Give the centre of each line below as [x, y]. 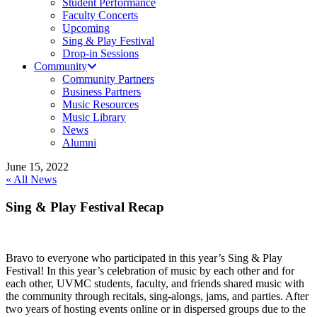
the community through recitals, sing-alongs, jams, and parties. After [157, 296]
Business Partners [102, 92]
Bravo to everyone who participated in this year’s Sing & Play [144, 258]
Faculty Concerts [100, 15]
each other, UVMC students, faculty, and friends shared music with [155, 284]
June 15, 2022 [37, 167]
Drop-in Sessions [100, 53]
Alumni [79, 143]
